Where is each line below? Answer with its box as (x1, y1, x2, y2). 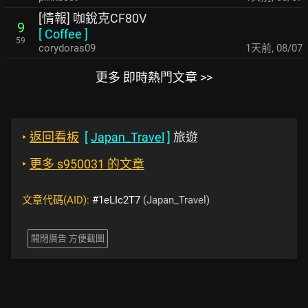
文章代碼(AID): (22, 194, 92, 207)
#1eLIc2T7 (92, 194, 140, 207)
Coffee (45, 27, 82, 42)
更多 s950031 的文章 (30, 157, 144, 172)
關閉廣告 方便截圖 (31, 233, 104, 244)
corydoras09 (38, 42, 96, 55)
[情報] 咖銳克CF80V (38, 11, 146, 26)
